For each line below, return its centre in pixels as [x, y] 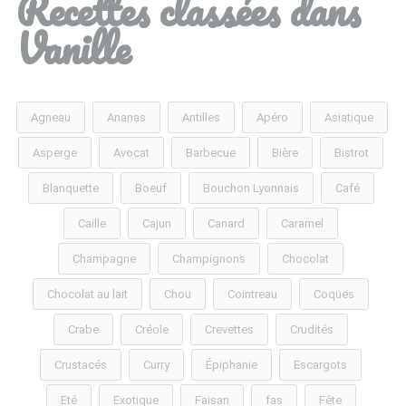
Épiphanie [232, 365]
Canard [226, 223]
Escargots [320, 365]
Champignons [209, 259]
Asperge [55, 153]
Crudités [312, 329]
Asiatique [348, 117]
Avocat [131, 153]
